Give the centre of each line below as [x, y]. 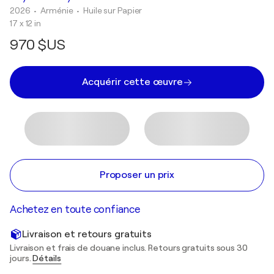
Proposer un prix [137, 175]
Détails [47, 258]
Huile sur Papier [113, 10]
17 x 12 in [25, 23]
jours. [21, 258]
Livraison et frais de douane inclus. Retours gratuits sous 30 [129, 248]
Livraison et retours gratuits [87, 234]
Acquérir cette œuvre [132, 82]
